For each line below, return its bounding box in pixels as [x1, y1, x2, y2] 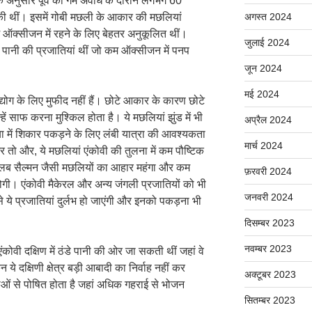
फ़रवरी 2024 [244, 166, 292, 178]
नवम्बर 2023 [244, 243, 292, 255]
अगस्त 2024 [244, 11, 292, 23]
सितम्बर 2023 [244, 295, 295, 306]
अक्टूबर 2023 [244, 269, 296, 281]
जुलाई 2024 [244, 37, 290, 49]
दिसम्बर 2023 [244, 217, 295, 229]
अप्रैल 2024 [244, 114, 292, 126]
